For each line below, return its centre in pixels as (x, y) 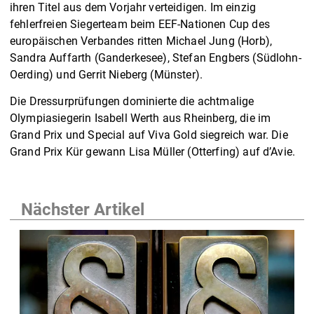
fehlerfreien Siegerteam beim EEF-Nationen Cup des (140, 24)
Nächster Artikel (83, 209)
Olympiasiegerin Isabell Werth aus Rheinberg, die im (141, 118)
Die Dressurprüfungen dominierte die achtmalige (132, 101)
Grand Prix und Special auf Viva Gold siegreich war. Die (149, 135)
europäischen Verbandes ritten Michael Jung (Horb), (141, 41)
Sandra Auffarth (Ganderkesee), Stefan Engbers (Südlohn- (156, 57)
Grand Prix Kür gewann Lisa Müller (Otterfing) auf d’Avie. (153, 151)
